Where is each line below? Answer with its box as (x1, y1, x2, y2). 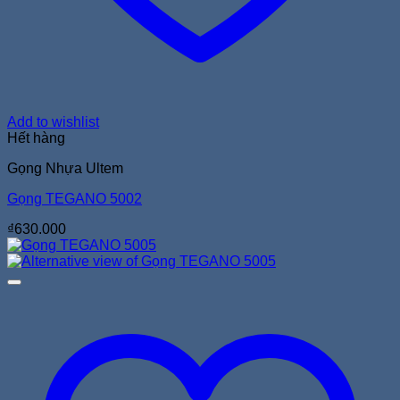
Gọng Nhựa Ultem (7, 160, 123, 176)
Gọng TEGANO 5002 (7, 190, 142, 206)
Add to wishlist (7, 113, 99, 129)
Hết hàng (7, 129, 65, 146)
